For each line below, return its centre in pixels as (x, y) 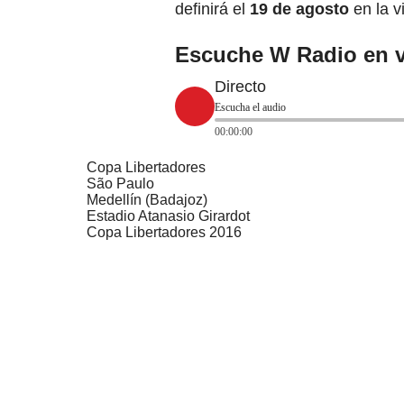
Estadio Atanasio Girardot (168, 216)
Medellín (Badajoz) (147, 200)
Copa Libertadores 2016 (164, 233)
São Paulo (120, 184)
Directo (240, 87)
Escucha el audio (250, 108)
